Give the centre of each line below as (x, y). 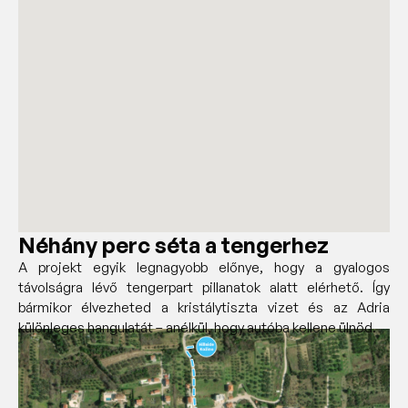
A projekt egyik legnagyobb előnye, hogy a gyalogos (204, 267)
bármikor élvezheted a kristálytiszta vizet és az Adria (204, 307)
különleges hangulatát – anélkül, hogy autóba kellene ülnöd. (197, 327)
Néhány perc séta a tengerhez (173, 245)
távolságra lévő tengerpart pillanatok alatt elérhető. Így (204, 287)
